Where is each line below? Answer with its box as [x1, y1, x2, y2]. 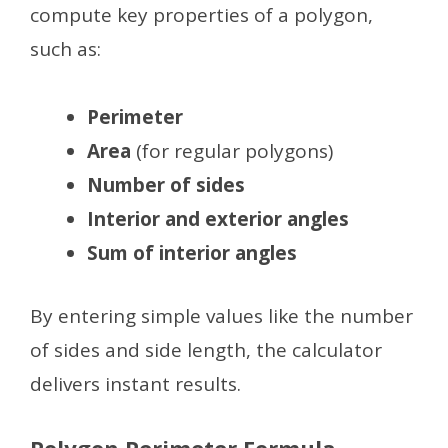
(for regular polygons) [131, 138, 333, 164]
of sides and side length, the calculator [30, 336, 382, 363]
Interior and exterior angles [87, 206, 349, 232]
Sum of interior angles [87, 240, 297, 266]
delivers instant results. [30, 370, 241, 397]
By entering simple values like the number [30, 302, 413, 329]
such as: [30, 35, 101, 62]
